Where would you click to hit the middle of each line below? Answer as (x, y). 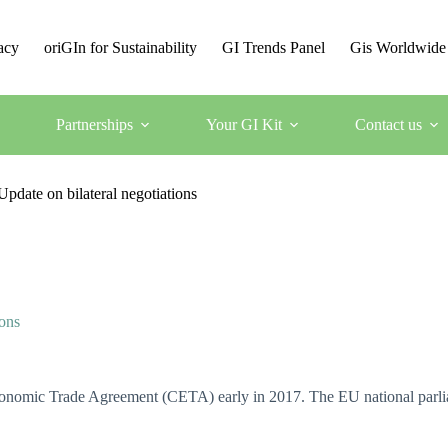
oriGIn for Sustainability (121, 47)
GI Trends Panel (274, 47)
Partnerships (94, 124)
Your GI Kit (243, 124)
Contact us (388, 124)
